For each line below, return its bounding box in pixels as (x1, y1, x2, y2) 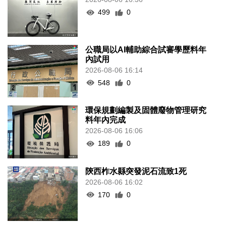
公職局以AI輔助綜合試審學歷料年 (85, 45, 207, 54)
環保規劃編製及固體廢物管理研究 (85, 106, 207, 115)
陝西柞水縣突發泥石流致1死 (85, 166, 187, 176)
